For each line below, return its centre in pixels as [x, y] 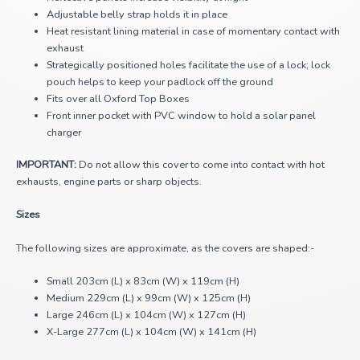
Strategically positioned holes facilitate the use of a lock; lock [189, 65]
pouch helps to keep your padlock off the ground [160, 82]
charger [64, 132]
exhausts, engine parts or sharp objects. [109, 181]
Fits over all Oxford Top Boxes [119, 98]
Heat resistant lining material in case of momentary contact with [194, 31]
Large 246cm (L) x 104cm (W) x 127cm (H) [147, 315]
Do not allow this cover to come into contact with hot [202, 164]
